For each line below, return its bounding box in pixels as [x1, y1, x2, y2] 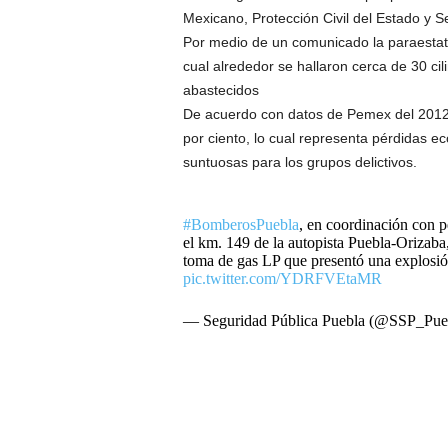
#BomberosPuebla [182, 215, 299, 233]
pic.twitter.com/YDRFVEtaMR [182, 269, 382, 287]
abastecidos [182, 81, 259, 98]
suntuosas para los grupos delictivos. [182, 153, 417, 170]
